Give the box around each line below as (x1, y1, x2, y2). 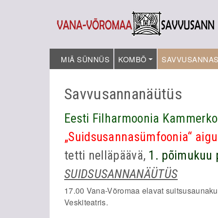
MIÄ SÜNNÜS (61, 54, 109, 64)
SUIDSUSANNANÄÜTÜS (64, 166, 178, 181)
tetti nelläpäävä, (64, 148, 149, 163)
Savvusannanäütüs (64, 85, 182, 103)
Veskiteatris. (64, 197, 108, 208)
